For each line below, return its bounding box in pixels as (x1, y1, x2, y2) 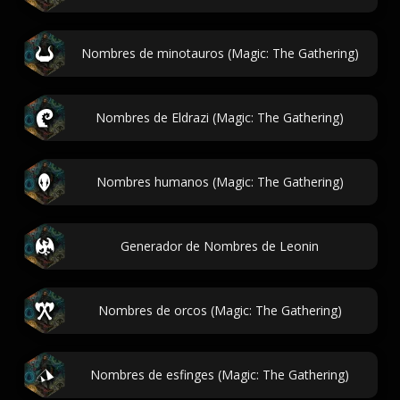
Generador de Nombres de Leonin (121, 237, 319, 254)
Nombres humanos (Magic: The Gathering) (96, 173, 344, 190)
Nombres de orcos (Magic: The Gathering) (97, 302, 342, 319)
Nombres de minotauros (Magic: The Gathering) (80, 45, 359, 62)
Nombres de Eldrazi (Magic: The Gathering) (96, 109, 344, 126)
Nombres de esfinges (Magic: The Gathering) (90, 366, 349, 383)
